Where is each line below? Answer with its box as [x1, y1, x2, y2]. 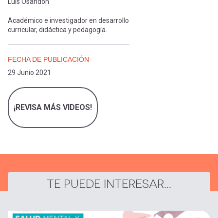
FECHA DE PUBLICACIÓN [8, 55, 89, 63]
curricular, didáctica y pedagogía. [8, 26, 107, 34]
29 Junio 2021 [8, 69, 51, 76]
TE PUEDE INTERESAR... [47, 177, 171, 191]
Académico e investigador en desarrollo [8, 17, 129, 24]
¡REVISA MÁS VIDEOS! [14, 103, 92, 112]
